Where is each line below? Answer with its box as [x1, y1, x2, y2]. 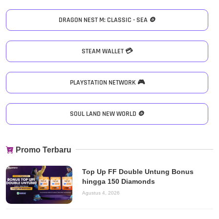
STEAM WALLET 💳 [82, 46, 132, 56]
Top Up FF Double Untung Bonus [82, 167, 194, 175]
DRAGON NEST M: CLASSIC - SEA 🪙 [58, 15, 156, 24]
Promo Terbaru [16, 145, 71, 154]
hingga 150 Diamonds [82, 177, 155, 185]
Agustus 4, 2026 [82, 190, 120, 196]
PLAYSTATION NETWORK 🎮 [69, 78, 145, 87]
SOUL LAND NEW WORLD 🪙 [69, 109, 145, 118]
